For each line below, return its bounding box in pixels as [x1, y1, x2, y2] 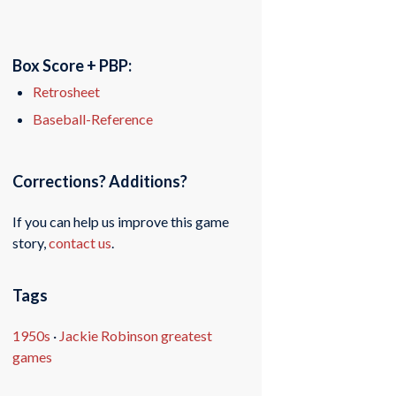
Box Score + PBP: [12, 56, 133, 76]
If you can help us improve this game [12, 212, 230, 230]
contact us [49, 233, 112, 251]
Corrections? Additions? [12, 171, 188, 191]
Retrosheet [33, 83, 101, 101]
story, [12, 233, 49, 251]
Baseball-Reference [33, 110, 154, 128]
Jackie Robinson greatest [59, 326, 213, 344]
